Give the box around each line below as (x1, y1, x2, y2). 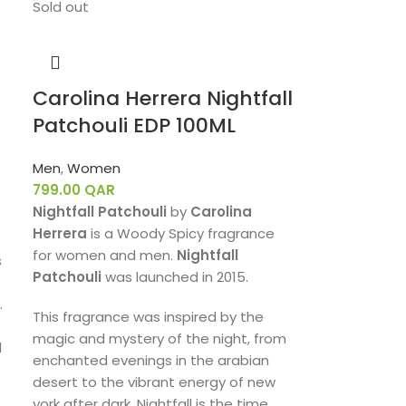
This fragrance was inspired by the (33, 307, 265, 326)
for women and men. (33, 246, 178, 265)
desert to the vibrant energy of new (33, 372, 276, 391)
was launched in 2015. (101, 267, 249, 286)
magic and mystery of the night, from (33, 329, 287, 348)
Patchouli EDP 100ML (33, 111, 237, 140)
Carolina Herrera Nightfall (33, 84, 294, 112)
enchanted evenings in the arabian (33, 351, 270, 370)
